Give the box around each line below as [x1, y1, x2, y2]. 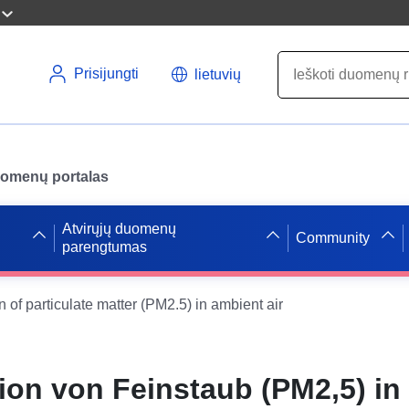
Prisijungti [74, 66, 139, 81]
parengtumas [61, 238, 147, 255]
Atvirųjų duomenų [61, 220, 176, 236]
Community [296, 229, 371, 246]
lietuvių [194, 66, 241, 82]
